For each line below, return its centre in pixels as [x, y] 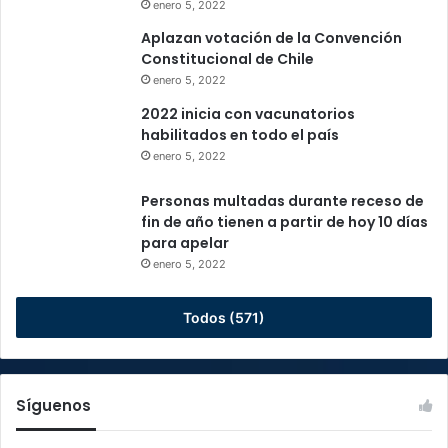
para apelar [185, 243]
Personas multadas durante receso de [282, 201]
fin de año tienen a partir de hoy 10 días [284, 222]
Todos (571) [224, 318]
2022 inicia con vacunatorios [248, 113]
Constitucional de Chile [227, 58]
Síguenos [53, 406]
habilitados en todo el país [240, 134]
